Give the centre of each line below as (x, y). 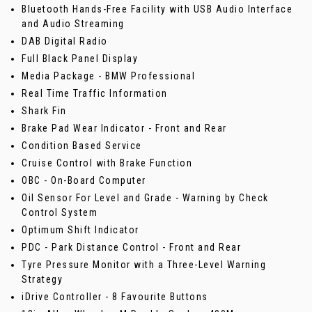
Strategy (42, 280)
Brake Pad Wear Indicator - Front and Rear (124, 128)
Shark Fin (44, 111)
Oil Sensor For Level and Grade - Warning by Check (145, 198)
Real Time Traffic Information (95, 94)
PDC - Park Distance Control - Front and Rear (131, 248)
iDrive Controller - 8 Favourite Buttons (115, 297)
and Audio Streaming (73, 24)
